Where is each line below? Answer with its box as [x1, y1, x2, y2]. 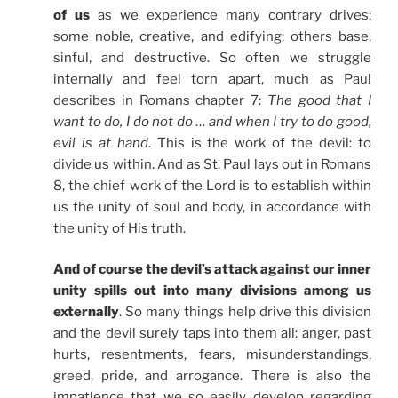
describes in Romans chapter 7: [53, 92, 267, 108]
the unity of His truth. [53, 219, 186, 236]
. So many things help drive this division [119, 304, 371, 321]
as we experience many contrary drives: [90, 6, 371, 23]
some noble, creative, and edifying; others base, [53, 28, 371, 44]
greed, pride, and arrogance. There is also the [53, 368, 371, 385]
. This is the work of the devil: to [147, 134, 372, 151]
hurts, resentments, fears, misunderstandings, [53, 346, 371, 363]
